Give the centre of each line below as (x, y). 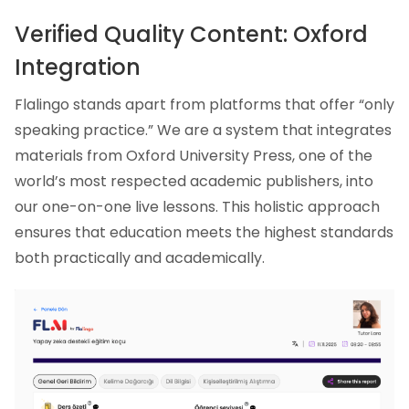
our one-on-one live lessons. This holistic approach (197, 207)
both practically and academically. (140, 258)
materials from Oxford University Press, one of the (194, 156)
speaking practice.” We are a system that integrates (203, 131)
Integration (78, 68)
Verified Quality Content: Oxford (191, 35)
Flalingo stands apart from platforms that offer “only (204, 105)
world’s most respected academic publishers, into (194, 182)
